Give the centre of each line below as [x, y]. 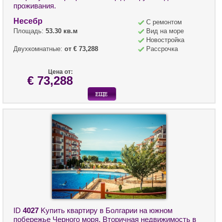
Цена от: [60, 72]
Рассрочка [162, 49]
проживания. [35, 6]
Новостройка [165, 40]
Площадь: [29, 31]
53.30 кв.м [62, 31]
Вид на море [165, 31]
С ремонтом [164, 22]
